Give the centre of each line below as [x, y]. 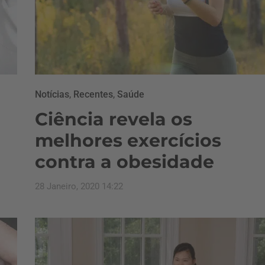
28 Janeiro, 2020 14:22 [79, 186]
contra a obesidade [125, 162]
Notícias [52, 94]
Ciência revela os [114, 119]
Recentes [93, 94]
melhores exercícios [128, 140]
